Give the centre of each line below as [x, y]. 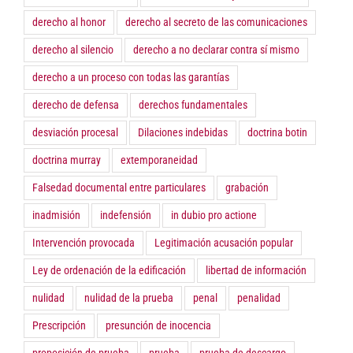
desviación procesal [75, 133]
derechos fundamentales [193, 105]
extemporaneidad [159, 160]
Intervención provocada [84, 243]
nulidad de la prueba [129, 298]
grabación [247, 188]
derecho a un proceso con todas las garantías [131, 78]
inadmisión [56, 216]
